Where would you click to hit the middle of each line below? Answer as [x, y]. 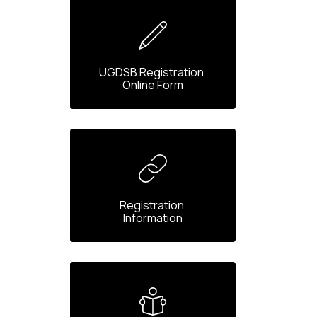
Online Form [152, 85]
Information [152, 218]
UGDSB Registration [152, 73]
